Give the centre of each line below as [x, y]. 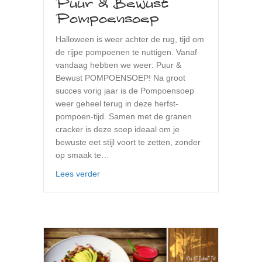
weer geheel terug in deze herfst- [117, 103]
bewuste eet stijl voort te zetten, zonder [128, 142]
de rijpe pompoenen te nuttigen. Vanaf [126, 52]
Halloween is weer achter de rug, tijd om [130, 39]
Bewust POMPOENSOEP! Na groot [120, 77]
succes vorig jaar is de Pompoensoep [125, 90]
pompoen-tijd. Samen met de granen [124, 116]
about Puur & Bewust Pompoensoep [166, 173]
